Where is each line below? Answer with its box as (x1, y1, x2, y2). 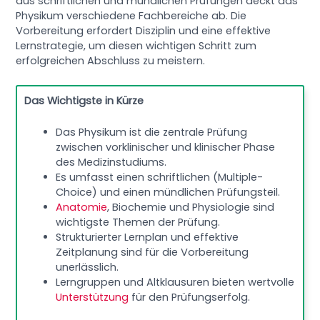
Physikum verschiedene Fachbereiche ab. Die (16, 8, 247, 23)
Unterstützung (56, 290, 129, 305)
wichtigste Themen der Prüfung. (56, 215, 221, 230)
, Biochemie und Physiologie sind (107, 200, 275, 215)
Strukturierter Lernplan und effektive (56, 230, 239, 245)
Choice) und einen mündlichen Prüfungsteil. (56, 185, 281, 200)
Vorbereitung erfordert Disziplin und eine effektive (16, 23, 271, 38)
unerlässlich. (56, 260, 119, 275)
